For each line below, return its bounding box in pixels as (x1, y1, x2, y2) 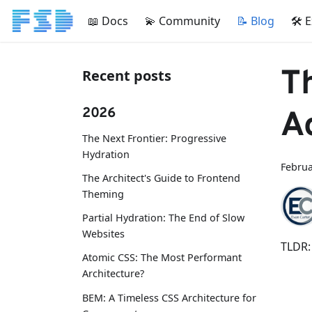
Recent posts (82, 66, 171, 85)
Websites (82, 227, 125, 241)
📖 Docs (87, 13, 128, 29)
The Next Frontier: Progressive (82, 131, 226, 145)
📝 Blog (236, 13, 274, 29)
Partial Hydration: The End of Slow (82, 211, 244, 225)
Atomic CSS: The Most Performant (82, 251, 242, 265)
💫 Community (144, 13, 220, 29)
